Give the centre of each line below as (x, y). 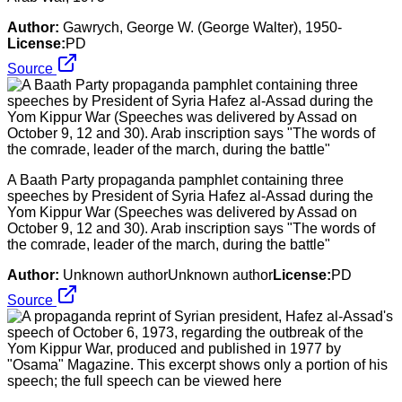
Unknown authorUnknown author (168, 275)
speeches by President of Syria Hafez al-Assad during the (190, 196)
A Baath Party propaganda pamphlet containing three (175, 179)
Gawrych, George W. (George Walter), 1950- (202, 27)
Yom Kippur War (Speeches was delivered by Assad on (182, 212)
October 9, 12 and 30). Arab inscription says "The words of (191, 228)
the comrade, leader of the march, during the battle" (169, 244)
